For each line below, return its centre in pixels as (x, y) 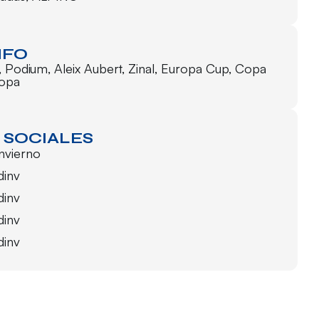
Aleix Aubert (88, 68)
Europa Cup (195, 68)
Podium (27, 68)
